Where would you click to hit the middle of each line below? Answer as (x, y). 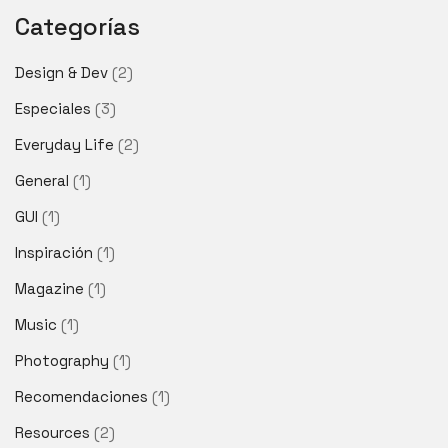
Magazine (49, 289)
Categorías (77, 27)
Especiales (53, 109)
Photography (62, 361)
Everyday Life (64, 145)
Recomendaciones (81, 397)
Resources (52, 433)
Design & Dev (61, 73)
